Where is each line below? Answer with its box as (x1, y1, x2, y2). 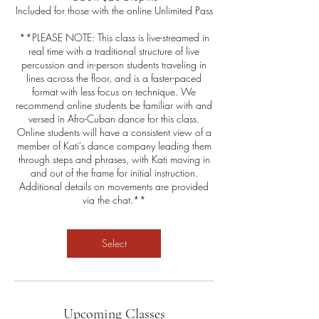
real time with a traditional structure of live (28, 44, 199, 58)
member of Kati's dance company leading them (16, 139, 211, 152)
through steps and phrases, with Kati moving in (18, 152, 210, 166)
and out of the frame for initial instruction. (30, 166, 198, 179)
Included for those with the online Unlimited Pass (15, 4, 213, 17)
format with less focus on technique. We (32, 85, 196, 98)
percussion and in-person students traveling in (21, 58, 206, 71)
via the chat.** (82, 193, 146, 206)
